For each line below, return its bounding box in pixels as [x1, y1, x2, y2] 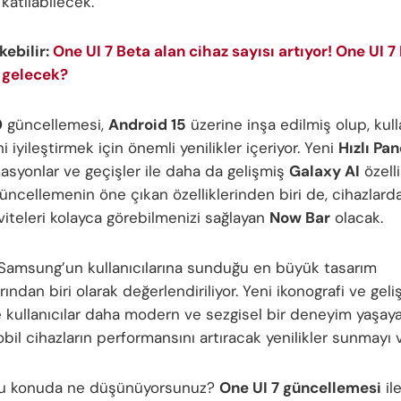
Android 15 [108, 115, 186, 135]
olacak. [330, 208, 383, 228]
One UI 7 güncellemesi [219, 377, 381, 397]
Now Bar [269, 208, 330, 228]
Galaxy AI [289, 161, 360, 182]
